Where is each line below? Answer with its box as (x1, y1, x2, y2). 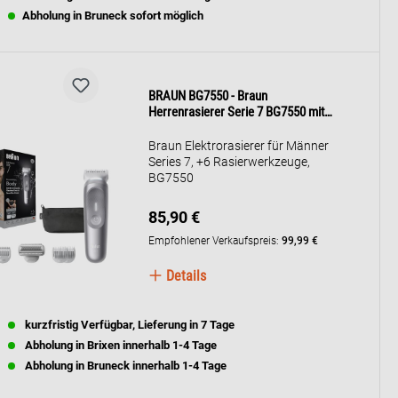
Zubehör (148, 119, 193, 136)
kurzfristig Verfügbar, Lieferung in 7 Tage (22, 318, 235, 331)
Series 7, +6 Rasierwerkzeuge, (148, 154, 311, 169)
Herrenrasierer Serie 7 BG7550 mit (148, 103, 325, 120)
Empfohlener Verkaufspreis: (148, 234, 283, 247)
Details (163, 267, 207, 284)
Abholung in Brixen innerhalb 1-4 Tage (22, 338, 217, 352)
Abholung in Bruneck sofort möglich (22, 9, 203, 22)
